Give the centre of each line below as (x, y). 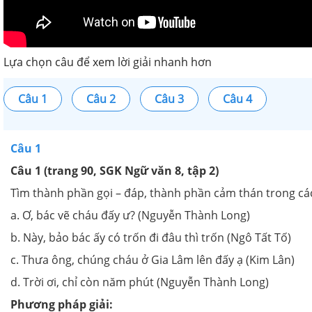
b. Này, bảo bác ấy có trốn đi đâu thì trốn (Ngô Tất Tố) (151, 238)
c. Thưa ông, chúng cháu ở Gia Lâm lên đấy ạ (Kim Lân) (153, 260)
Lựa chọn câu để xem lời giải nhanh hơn (108, 62)
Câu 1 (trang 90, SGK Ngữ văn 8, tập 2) (115, 171)
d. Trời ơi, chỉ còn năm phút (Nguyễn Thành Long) (140, 282)
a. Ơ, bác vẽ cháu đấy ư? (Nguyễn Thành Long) (130, 216)
